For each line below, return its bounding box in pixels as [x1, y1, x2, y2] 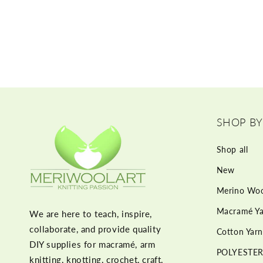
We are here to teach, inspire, [29, 208, 153, 220]
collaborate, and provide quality [29, 224, 161, 235]
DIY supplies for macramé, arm [29, 239, 156, 250]
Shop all [216, 144, 248, 155]
